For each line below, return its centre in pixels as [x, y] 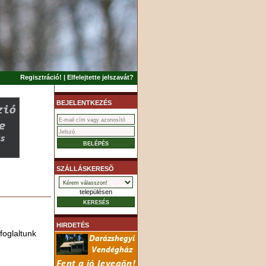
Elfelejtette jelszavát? [100, 77]
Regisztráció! [41, 77]
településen [96, 192]
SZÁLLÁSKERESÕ [85, 169]
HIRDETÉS [73, 225]
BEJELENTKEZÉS [84, 103]
